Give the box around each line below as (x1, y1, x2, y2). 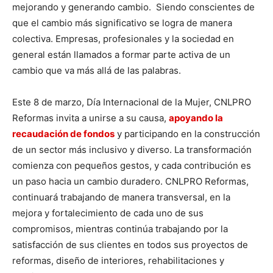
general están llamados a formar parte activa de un (12, 48, 230, 60)
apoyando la (169, 112, 223, 124)
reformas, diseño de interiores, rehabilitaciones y (12, 254, 224, 266)
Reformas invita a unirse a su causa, (12, 112, 169, 124)
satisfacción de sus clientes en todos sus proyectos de (12, 238, 248, 250)
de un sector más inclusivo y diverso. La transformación (12, 143, 252, 155)
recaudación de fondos (12, 127, 115, 140)
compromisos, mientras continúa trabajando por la (12, 222, 228, 235)
